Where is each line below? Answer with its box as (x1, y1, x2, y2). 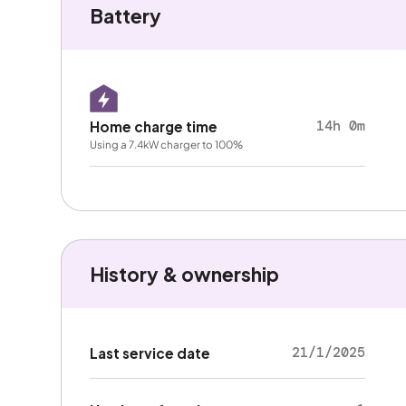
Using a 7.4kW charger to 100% (89, 137, 243, 151)
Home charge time (89, 117, 217, 135)
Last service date (89, 344, 210, 362)
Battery (89, 3, 161, 28)
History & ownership (89, 261, 279, 286)
